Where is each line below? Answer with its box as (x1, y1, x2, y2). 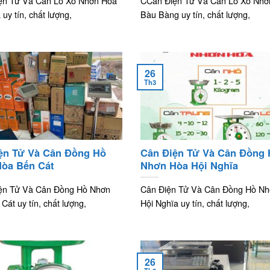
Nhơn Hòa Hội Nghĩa (140, 158, 238, 173)
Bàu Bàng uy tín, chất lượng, (140, 7, 250, 20)
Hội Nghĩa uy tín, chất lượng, (140, 196, 250, 209)
